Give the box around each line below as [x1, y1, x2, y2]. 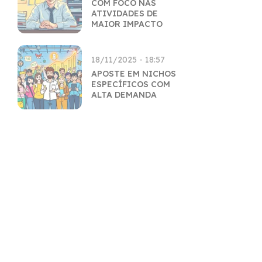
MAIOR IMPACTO [91, 19, 163, 29]
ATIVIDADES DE [91, 8, 158, 19]
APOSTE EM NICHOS [91, 68, 176, 79]
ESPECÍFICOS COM [91, 79, 170, 89]
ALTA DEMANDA [91, 89, 157, 100]
